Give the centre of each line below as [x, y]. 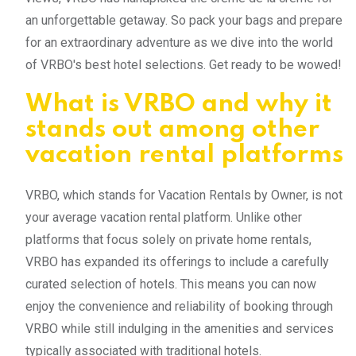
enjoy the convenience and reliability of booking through [179, 306]
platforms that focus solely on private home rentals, [168, 239]
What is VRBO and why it [179, 104]
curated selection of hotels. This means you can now [171, 284]
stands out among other [172, 130]
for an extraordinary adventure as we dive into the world [179, 42]
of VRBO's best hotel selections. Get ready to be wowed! [184, 64]
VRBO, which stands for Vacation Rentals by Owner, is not [184, 195]
